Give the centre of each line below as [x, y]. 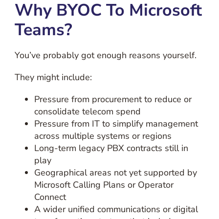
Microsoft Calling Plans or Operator [104, 185]
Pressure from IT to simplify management [116, 124]
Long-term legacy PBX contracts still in [111, 148]
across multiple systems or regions [103, 136]
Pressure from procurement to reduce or [113, 99]
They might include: [53, 77]
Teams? [43, 30]
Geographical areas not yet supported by [115, 173]
